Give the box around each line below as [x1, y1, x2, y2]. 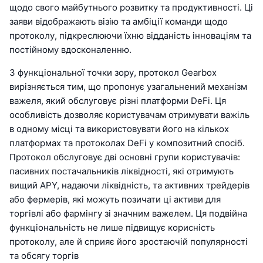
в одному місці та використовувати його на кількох [9, 123, 229, 135]
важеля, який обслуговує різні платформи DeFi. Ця [9, 95, 226, 107]
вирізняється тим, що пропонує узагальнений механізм [9, 81, 247, 93]
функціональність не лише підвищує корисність [9, 222, 215, 234]
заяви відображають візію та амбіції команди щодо [9, 16, 228, 28]
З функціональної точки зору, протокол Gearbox [9, 67, 217, 79]
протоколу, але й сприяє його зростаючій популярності [9, 236, 248, 248]
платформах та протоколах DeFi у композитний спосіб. [9, 137, 245, 149]
